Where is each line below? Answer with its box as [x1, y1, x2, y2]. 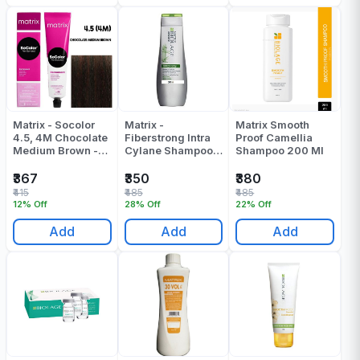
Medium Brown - [13, 144, 98, 157]
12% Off [13, 198, 47, 210]
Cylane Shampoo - [124, 144, 220, 157]
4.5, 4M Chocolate [13, 131, 108, 144]
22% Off [235, 198, 272, 210]
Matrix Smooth [235, 118, 310, 131]
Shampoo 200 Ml [235, 144, 325, 157]
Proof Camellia [235, 131, 313, 144]
